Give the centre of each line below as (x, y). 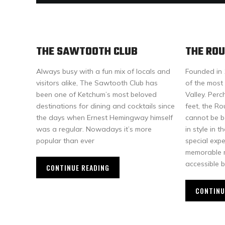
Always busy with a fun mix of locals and (103, 71)
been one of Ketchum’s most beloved (96, 94)
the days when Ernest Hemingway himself (104, 118)
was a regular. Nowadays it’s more (94, 129)
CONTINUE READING (78, 167)
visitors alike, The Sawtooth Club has (97, 83)
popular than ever (65, 141)
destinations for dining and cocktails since (105, 106)
